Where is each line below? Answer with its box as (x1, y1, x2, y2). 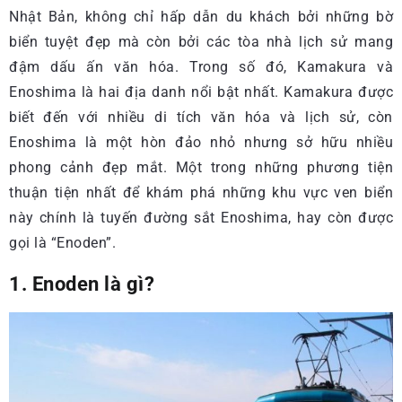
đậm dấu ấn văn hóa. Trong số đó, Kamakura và (9, 58, 393, 75)
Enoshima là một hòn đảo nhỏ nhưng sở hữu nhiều (9, 134, 393, 151)
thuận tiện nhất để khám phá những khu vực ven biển (9, 184, 393, 201)
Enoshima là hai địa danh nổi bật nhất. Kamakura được (9, 83, 393, 100)
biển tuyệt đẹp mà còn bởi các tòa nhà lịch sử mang (9, 33, 393, 50)
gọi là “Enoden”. (9, 234, 116, 251)
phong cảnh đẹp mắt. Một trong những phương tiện (9, 159, 393, 176)
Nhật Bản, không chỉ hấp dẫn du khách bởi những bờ (9, 8, 393, 25)
